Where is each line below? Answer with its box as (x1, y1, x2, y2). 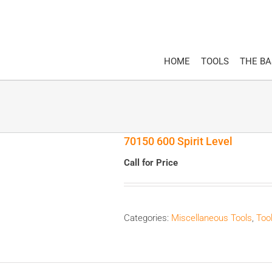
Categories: (124, 212, 171, 224)
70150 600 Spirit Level (124, 135, 233, 148)
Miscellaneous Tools (171, 212, 252, 224)
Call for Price (124, 157, 178, 169)
